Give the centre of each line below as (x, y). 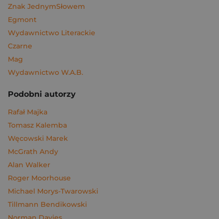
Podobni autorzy (42, 94)
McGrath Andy (33, 152)
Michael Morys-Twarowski (53, 191)
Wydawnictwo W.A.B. (45, 73)
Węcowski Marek (38, 139)
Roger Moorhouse (39, 178)
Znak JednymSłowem (46, 7)
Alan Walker (29, 165)
